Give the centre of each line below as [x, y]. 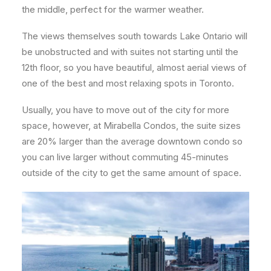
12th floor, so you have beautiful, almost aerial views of [134, 68]
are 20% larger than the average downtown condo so [132, 142]
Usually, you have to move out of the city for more [126, 110]
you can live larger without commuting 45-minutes [125, 157]
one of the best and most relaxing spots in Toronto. [129, 83]
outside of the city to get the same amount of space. [132, 173]
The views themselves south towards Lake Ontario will [135, 36]
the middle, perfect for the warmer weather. [113, 10]
